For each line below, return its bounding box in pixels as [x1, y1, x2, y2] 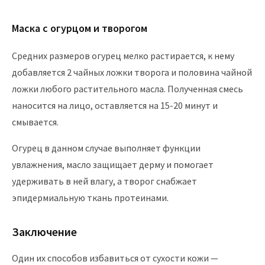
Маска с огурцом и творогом [12, 21, 147, 35]
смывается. [12, 115, 59, 128]
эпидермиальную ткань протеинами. [12, 191, 169, 203]
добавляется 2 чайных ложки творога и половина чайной [12, 66, 252, 78]
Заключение [12, 224, 77, 239]
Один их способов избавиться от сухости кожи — [12, 251, 218, 264]
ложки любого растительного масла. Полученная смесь [12, 82, 243, 95]
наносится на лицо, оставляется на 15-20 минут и [12, 99, 218, 111]
